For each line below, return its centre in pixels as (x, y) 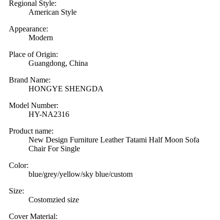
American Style (53, 12)
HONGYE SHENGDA (66, 88)
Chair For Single (54, 148)
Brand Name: (30, 80)
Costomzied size (54, 199)
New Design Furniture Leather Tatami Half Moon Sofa (114, 139)
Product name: (31, 131)
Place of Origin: (33, 54)
